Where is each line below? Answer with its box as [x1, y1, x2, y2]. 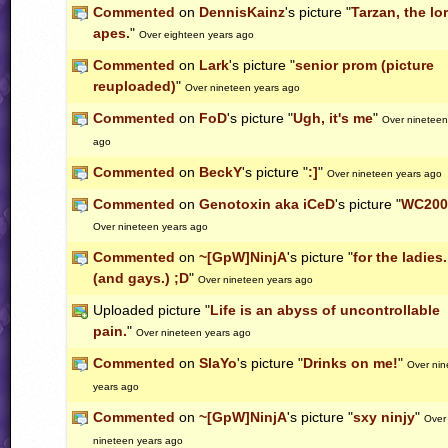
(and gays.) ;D [93, 270, 189, 287]
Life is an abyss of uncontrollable [210, 302, 440, 319]
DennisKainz [199, 4, 285, 21]
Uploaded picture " [93, 302, 210, 319]
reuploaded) [93, 78, 176, 95]
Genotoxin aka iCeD [199, 196, 335, 213]
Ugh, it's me [293, 110, 373, 127]
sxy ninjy [353, 409, 415, 426]
